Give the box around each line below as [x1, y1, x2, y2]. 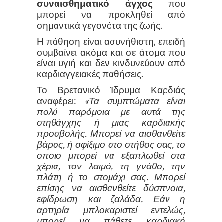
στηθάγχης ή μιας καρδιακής [37, 116, 185, 128]
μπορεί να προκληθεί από [37, 8, 185, 20]
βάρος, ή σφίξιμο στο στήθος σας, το [37, 138, 185, 150]
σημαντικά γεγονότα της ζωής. [37, 19, 162, 31]
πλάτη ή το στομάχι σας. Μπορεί [37, 171, 185, 182]
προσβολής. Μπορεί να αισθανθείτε [37, 127, 185, 139]
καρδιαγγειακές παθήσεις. [37, 68, 143, 79]
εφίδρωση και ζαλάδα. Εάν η [37, 193, 185, 204]
